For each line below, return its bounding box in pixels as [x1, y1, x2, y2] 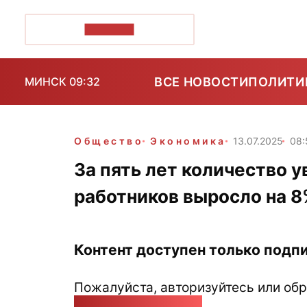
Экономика [150, 135, 226, 147]
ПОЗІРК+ [84, 23, 134, 35]
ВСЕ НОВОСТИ [154, 74, 249, 89]
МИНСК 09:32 [25, 75, 100, 88]
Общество [74, 135, 144, 147]
